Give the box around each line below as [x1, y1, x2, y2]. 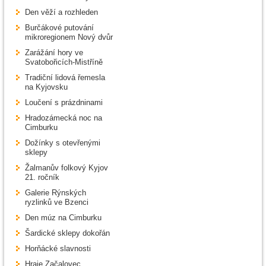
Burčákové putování [25, 23, 94, 33]
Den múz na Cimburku [25, 213, 102, 223]
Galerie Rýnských [25, 188, 86, 198]
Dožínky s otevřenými [25, 138, 100, 148]
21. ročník [25, 173, 59, 182]
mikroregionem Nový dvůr [25, 33, 113, 42]
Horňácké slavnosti [25, 244, 91, 254]
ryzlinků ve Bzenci [25, 198, 88, 207]
